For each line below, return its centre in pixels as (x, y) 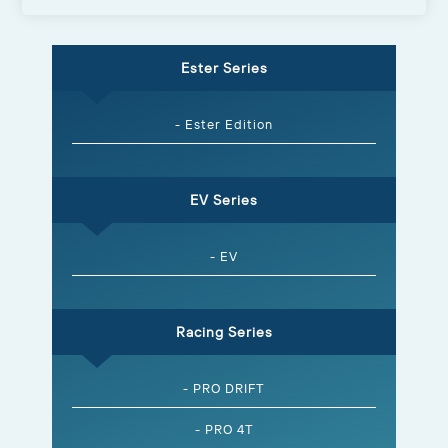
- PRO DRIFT (224, 388)
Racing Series (224, 332)
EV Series (224, 200)
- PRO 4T (224, 429)
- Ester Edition (224, 124)
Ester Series (224, 68)
